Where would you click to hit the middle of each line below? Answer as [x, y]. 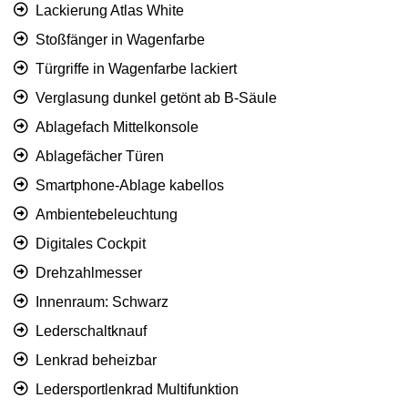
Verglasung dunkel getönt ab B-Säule [156, 98]
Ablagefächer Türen [100, 157]
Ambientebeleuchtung [107, 215]
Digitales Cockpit [91, 244]
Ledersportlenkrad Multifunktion [137, 390]
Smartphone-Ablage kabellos [130, 186]
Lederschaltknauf [91, 331]
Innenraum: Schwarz [102, 302]
